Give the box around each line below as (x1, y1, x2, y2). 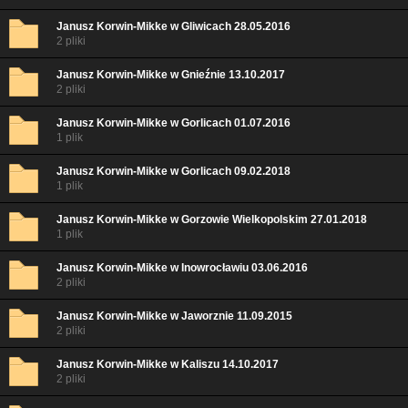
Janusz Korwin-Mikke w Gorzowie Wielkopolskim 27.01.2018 (56, 213, 367, 226)
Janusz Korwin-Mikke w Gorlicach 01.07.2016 (56, 117, 291, 129)
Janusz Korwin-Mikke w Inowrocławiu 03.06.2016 (56, 261, 308, 274)
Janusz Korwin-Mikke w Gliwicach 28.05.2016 (56, 20, 291, 33)
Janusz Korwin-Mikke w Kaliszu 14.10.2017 (56, 358, 279, 371)
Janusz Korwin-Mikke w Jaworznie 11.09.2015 (56, 310, 292, 322)
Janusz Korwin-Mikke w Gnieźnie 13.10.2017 (56, 68, 285, 81)
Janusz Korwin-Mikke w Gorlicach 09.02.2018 (56, 165, 291, 178)
